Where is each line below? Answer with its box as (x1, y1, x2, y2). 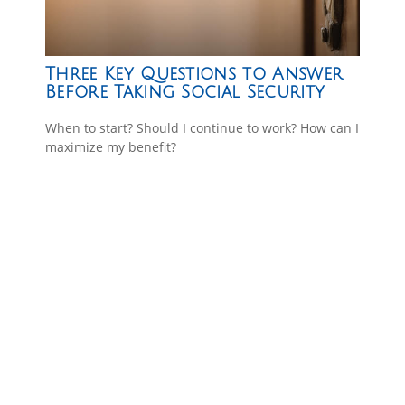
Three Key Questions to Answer (45, 64, 344, 83)
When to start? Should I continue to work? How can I (45, 118, 359, 137)
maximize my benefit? (45, 137, 176, 155)
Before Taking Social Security (45, 82, 325, 101)
